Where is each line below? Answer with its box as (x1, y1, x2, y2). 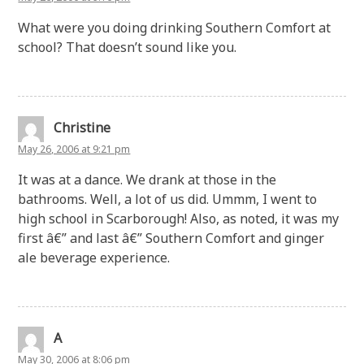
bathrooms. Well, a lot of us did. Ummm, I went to (18, 189, 318, 208)
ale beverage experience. (18, 248, 171, 266)
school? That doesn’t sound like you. (18, 37, 237, 56)
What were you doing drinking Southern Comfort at (18, 18, 331, 37)
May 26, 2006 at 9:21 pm (18, 141, 131, 156)
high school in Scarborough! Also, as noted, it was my (18, 209, 340, 227)
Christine (54, 118, 111, 136)
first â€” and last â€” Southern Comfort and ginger (18, 228, 325, 247)
